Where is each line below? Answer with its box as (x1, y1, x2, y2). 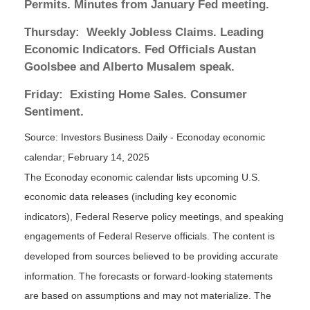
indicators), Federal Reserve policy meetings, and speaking (24, 211, 284, 223)
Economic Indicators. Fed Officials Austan (24, 42, 256, 56)
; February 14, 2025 (62, 152, 149, 163)
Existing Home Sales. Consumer (63, 87, 247, 101)
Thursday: (24, 25, 83, 39)
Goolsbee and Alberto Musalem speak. (24, 60, 235, 73)
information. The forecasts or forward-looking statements (24, 271, 273, 282)
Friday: (24, 87, 63, 101)
